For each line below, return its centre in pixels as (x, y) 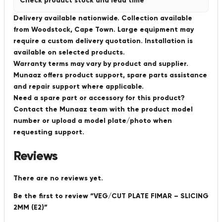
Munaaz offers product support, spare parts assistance (110, 75)
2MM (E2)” (30, 208)
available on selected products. (69, 52)
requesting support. (49, 132)
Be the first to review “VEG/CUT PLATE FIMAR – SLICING (111, 196)
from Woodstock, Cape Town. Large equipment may (104, 29)
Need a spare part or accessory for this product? (99, 98)
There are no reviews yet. (58, 178)
